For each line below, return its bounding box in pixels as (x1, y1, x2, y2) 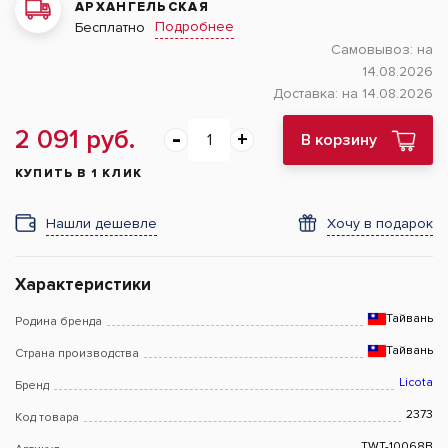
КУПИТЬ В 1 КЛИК (15, 166, 142, 181)
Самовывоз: (331, 41, 417, 58)
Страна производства (15, 346, 139, 361)
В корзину (300, 130, 377, 150)
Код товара (15, 410, 79, 425)
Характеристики (15, 274, 151, 295)
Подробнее (155, 18, 234, 35)
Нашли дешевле (46, 215, 157, 232)
